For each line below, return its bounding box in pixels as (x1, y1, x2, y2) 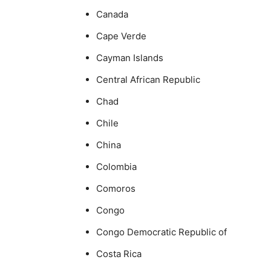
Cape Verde (96, 30, 146, 42)
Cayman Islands (96, 51, 163, 64)
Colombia (96, 160, 137, 172)
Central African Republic (96, 73, 200, 85)
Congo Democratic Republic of (96, 226, 227, 238)
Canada (96, 8, 128, 20)
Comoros (96, 182, 135, 194)
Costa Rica (96, 247, 142, 260)
